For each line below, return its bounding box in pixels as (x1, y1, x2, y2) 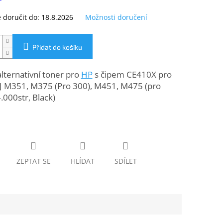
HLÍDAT (70, 156, 95, 166)
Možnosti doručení (85, 12, 147, 22)
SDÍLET (114, 156, 137, 166)
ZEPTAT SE (16, 156, 51, 166)
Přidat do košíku (32, 43, 82, 52)
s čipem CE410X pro (92, 69, 172, 81)
